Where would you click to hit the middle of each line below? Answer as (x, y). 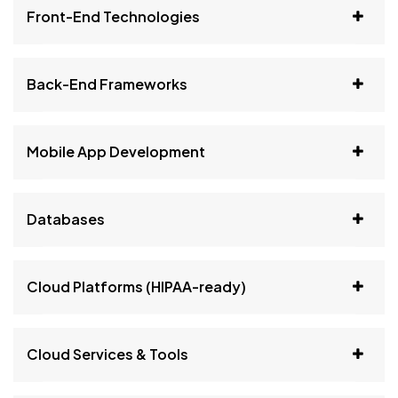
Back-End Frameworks (107, 84)
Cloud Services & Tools (107, 354)
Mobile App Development (116, 151)
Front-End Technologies (113, 16)
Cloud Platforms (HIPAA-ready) (136, 287)
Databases (66, 219)
